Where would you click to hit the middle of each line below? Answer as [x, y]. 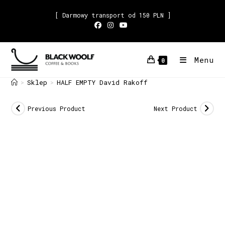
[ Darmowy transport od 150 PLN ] [113, 15]
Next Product [175, 108]
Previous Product [57, 108]
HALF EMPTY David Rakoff [102, 82]
